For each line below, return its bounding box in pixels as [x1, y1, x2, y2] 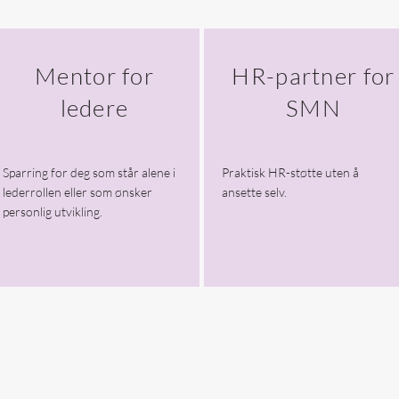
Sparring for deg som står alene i [2, 165, 175, 180]
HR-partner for [232, 61, 395, 90]
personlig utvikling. [2, 204, 102, 219]
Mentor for [35, 61, 154, 90]
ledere [60, 94, 129, 122]
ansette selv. [221, 184, 287, 199]
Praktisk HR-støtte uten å [221, 165, 359, 180]
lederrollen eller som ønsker [2, 184, 152, 199]
